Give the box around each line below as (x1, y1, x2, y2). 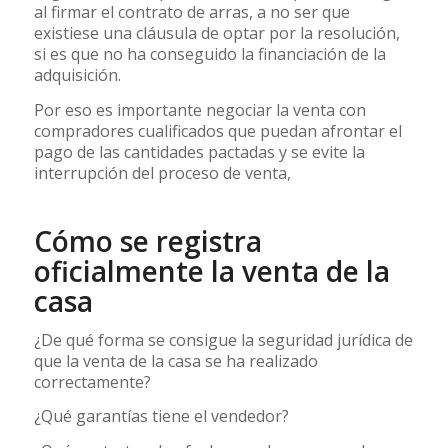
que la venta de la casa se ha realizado (33, 349, 318, 372)
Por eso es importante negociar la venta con (33, 98, 366, 121)
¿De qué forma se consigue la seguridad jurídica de (33, 328, 413, 351)
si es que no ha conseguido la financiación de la (33, 43, 386, 66)
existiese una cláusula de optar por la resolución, (33, 22, 400, 45)
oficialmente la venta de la (33, 251, 390, 290)
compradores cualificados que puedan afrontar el (33, 119, 402, 142)
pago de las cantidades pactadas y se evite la (33, 140, 365, 163)
